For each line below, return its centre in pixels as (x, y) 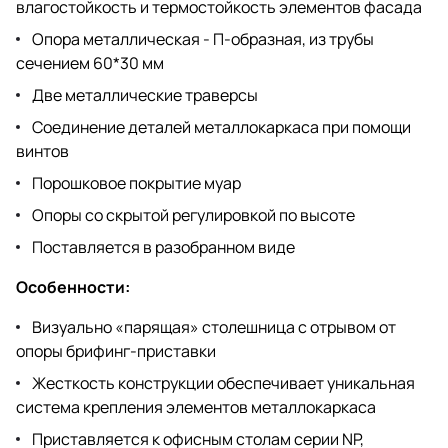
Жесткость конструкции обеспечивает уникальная (223, 382)
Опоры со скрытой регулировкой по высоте (193, 214)
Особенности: (73, 286)
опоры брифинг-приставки (116, 350)
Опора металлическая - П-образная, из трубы (203, 38)
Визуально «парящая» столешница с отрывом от (214, 326)
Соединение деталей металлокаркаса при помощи (221, 126)
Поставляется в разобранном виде (163, 246)
